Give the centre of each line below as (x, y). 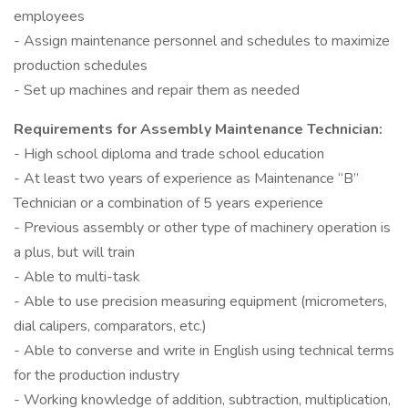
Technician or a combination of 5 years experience (168, 203)
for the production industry (97, 375)
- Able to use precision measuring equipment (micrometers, (200, 301)
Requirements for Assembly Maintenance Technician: (198, 129)
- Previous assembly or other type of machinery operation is (202, 228)
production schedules (81, 66)
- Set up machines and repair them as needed (157, 90)
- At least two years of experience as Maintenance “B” (186, 178)
